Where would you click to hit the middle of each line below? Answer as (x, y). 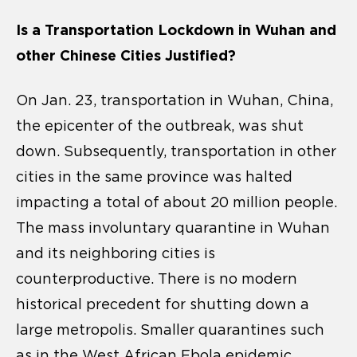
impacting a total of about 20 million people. (177, 202)
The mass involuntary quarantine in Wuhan (173, 228)
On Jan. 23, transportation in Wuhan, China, (175, 100)
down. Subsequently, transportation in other (176, 151)
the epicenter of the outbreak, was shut (160, 126)
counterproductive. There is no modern (157, 279)
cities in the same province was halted (154, 177)
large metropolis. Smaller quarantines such (170, 330)
